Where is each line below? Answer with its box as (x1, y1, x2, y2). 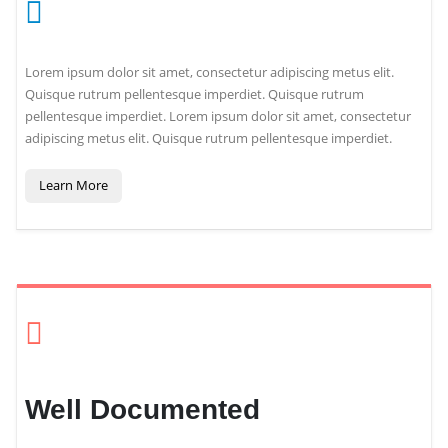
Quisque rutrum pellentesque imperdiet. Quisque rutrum (25, 85, 364, 103)
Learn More (38, 176, 108, 195)
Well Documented (25, 393, 260, 425)
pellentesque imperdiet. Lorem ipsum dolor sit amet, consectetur (25, 107, 411, 125)
